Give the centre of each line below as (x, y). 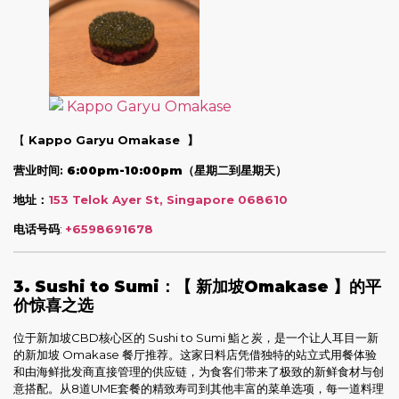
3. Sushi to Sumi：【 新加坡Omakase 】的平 (197, 286)
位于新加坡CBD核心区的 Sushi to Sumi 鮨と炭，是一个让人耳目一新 (196, 337)
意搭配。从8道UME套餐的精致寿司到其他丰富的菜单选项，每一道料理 (199, 388)
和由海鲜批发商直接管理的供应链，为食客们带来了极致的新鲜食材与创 (199, 371)
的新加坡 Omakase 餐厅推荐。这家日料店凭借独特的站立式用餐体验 (195, 354)
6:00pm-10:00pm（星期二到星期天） (177, 170)
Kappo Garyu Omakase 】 (112, 140)
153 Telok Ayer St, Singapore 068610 (168, 200)
